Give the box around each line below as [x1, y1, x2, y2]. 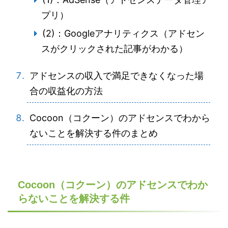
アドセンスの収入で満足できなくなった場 [30, 70, 204, 81]
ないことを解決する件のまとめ [30, 128, 158, 138]
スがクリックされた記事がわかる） [41, 43, 188, 54]
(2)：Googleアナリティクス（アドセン [42, 28, 205, 39]
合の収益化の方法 [30, 85, 103, 96]
